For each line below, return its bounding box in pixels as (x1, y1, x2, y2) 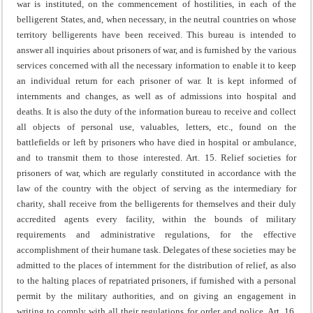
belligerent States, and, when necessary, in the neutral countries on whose (17, 13, 296, 24)
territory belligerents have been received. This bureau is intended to (17, 29, 296, 40)
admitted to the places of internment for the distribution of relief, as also (17, 259, 296, 270)
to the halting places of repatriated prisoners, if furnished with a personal (17, 275, 296, 286)
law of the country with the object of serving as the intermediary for (17, 182, 296, 194)
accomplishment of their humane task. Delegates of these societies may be (17, 244, 296, 255)
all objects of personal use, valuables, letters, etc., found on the (17, 121, 296, 132)
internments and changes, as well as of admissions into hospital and (17, 90, 296, 101)
